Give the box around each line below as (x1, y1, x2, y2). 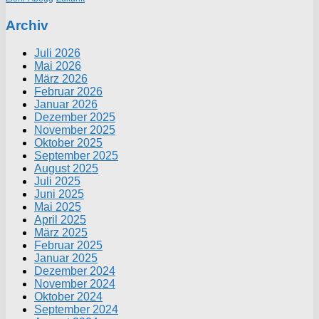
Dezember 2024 (34, 264, 115, 277)
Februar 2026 (34, 85, 103, 98)
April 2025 (34, 213, 86, 226)
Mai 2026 (34, 59, 81, 72)
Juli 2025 (34, 174, 80, 187)
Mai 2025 (34, 200, 81, 213)
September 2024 (34, 303, 118, 315)
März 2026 (34, 72, 88, 85)
